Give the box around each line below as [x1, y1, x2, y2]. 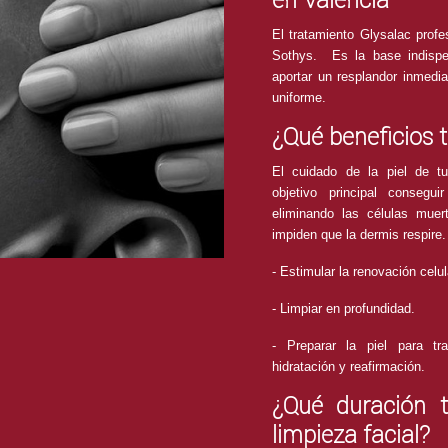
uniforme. [272, 90, 326, 105]
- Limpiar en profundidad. [272, 301, 415, 316]
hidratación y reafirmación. [272, 359, 425, 374]
